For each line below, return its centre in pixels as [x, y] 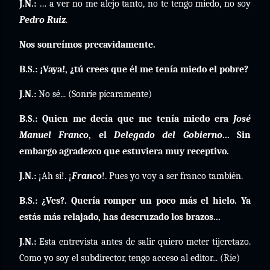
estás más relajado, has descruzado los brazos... [120, 217]
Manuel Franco [54, 135]
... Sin [237, 135]
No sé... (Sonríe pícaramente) [95, 94]
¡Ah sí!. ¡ [54, 176]
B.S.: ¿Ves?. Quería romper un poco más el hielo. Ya [135, 201]
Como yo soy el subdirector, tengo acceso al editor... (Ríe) [130, 258]
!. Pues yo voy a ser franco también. [172, 176]
